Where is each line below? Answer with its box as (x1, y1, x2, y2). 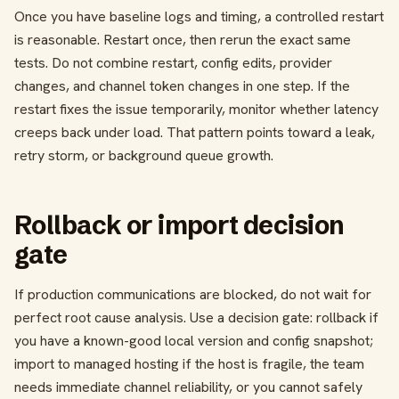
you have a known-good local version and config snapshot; (14, 330, 373, 350)
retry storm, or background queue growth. (14, 145, 273, 165)
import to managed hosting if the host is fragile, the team (14, 354, 364, 373)
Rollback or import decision (14, 208, 345, 240)
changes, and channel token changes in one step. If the (14, 76, 350, 95)
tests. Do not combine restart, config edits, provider (14, 53, 332, 72)
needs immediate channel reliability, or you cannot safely (14, 377, 362, 396)
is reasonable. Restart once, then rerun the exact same (14, 29, 351, 49)
